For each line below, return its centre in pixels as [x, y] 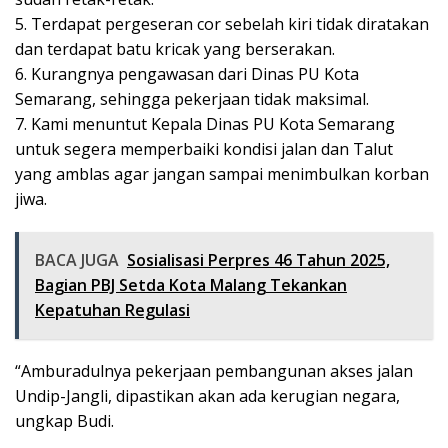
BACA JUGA [77, 260]
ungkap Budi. [64, 421]
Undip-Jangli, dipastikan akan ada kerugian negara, [207, 396]
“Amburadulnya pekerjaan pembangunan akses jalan [214, 371]
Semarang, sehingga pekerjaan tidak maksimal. [192, 99]
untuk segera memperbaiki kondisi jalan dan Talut [204, 149]
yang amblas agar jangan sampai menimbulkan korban [222, 174]
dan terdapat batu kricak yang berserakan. [175, 49]
